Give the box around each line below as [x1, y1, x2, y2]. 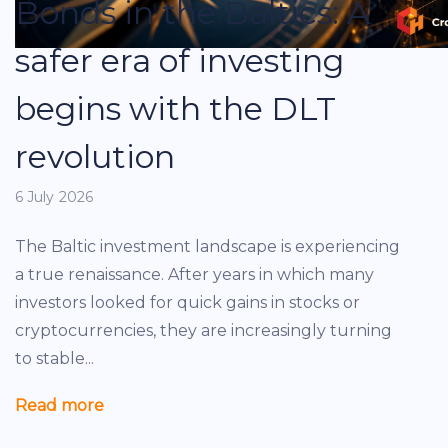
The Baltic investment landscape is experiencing [15, 237, 400, 256]
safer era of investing [15, 41, 344, 80]
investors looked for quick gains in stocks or [15, 293, 360, 312]
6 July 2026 [15, 188, 93, 206]
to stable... [15, 349, 94, 368]
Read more [15, 396, 104, 415]
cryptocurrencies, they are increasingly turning [15, 321, 392, 340]
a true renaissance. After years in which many [15, 265, 374, 284]
